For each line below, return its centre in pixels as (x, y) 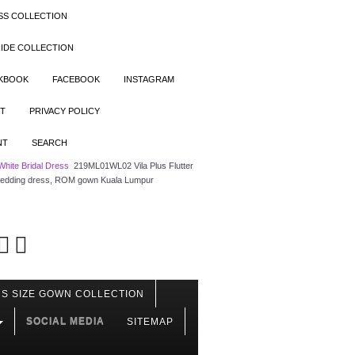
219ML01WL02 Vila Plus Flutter (134, 166)
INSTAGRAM (149, 79)
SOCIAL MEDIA (65, 321)
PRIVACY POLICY (65, 111)
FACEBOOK (76, 79)
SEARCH (50, 143)
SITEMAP (150, 322)
